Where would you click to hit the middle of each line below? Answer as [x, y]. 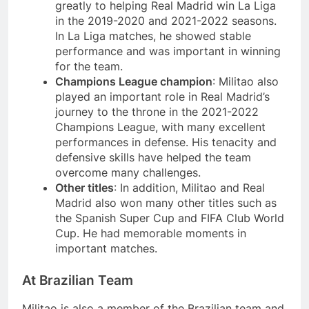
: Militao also [246, 81]
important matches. [106, 248]
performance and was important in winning [168, 51]
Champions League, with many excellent [160, 127]
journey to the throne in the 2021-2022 [157, 111]
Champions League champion [134, 81]
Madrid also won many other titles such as [166, 202]
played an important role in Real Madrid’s [162, 96]
